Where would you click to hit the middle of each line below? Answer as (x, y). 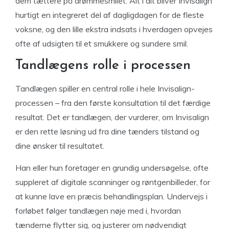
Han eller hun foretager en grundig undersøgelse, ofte (112, 168)
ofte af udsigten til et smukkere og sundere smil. (102, 43)
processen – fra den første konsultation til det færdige (113, 103)
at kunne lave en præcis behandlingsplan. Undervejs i (111, 196)
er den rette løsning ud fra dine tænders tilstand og (107, 131)
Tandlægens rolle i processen (103, 66)
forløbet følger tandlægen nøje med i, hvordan (98, 211)
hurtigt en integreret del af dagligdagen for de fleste (110, 15)
